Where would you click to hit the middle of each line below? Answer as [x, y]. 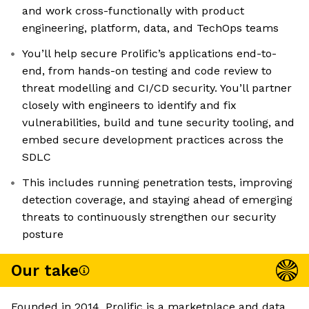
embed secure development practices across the [153, 140]
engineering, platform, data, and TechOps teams [150, 28]
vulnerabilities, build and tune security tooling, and [158, 123]
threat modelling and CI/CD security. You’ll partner [157, 88]
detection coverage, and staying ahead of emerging [157, 200]
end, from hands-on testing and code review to [147, 71]
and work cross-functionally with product [133, 11]
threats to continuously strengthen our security [149, 217]
